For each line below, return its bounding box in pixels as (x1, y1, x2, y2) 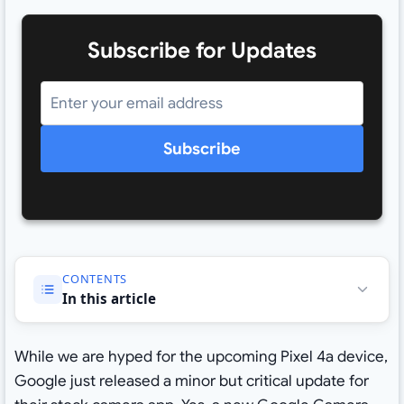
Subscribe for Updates (87, 37, 317, 65)
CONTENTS (61, 270, 128, 287)
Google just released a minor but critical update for (14, 372, 369, 391)
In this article (61, 289, 156, 308)
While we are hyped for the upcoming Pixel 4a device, (14, 347, 388, 367)
